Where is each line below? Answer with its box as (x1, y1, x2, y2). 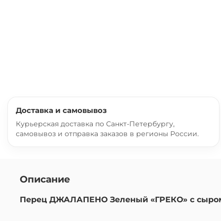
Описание (20, 173, 70, 185)
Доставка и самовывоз (16, 105, 107, 115)
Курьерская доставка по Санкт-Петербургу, (16, 119, 175, 128)
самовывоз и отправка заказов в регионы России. (16, 129, 199, 138)
